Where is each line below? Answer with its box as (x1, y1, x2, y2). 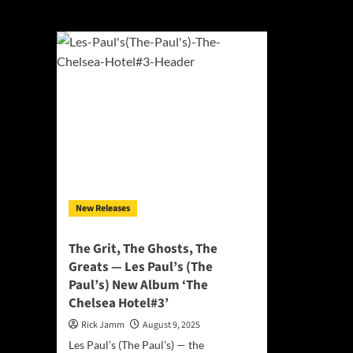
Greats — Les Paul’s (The (69, 258, 213, 277)
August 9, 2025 (143, 318, 200, 332)
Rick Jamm (81, 318, 124, 332)
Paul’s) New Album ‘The (69, 276, 208, 295)
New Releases (76, 202, 130, 215)
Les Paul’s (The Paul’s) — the (69, 338, 204, 351)
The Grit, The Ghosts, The (69, 240, 217, 258)
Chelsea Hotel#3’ (69, 294, 169, 313)
